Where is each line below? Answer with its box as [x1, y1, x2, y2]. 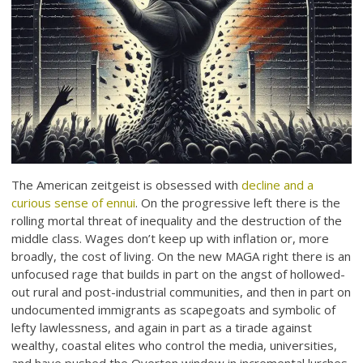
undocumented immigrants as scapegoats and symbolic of [11, 301, 336, 318]
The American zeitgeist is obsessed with [11, 177, 242, 194]
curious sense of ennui [11, 194, 136, 211]
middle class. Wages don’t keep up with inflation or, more [11, 230, 330, 247]
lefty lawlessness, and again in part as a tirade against [11, 319, 313, 336]
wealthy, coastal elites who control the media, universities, [11, 337, 338, 354]
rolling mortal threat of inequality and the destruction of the [11, 212, 343, 229]
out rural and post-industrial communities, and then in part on [11, 284, 352, 301]
